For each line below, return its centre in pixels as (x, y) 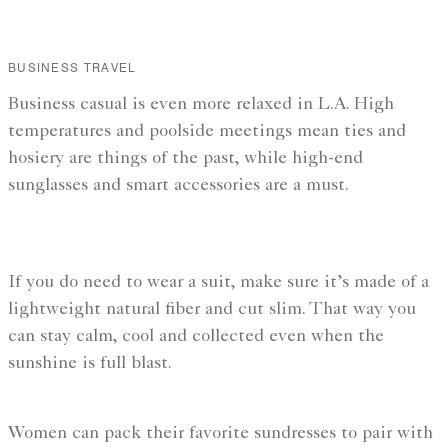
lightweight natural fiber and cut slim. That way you (212, 310)
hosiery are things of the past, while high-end (185, 159)
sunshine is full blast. (90, 364)
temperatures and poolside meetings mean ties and (207, 132)
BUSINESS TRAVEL (72, 68)
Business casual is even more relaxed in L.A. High (201, 105)
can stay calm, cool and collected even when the (196, 337)
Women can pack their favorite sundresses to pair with (220, 434)
